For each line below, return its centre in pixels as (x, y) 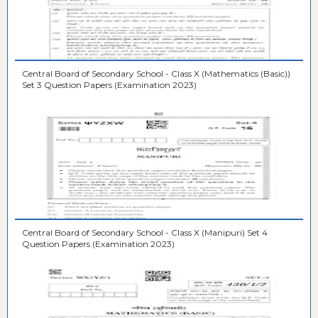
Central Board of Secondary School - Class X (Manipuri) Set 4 (145, 233)
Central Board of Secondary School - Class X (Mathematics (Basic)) (156, 74)
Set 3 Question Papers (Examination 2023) (109, 85)
